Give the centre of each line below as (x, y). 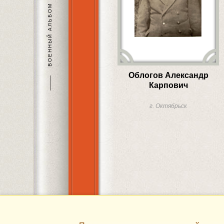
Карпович (168, 85)
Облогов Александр (168, 75)
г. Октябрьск (168, 106)
